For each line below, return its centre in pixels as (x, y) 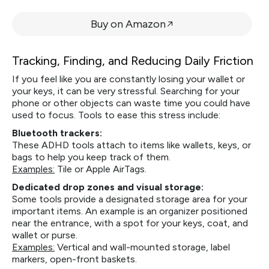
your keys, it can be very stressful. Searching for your (126, 91)
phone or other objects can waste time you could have (131, 103)
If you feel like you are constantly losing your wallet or (128, 79)
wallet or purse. (45, 235)
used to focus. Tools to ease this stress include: (116, 115)
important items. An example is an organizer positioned (130, 211)
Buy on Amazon (128, 24)
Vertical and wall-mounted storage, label (142, 247)
